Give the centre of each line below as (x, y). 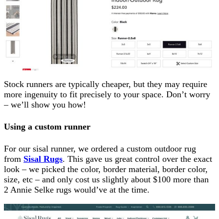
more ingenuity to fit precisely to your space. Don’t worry (107, 95)
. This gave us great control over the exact (137, 159)
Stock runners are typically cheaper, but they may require (106, 84)
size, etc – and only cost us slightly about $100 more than (106, 180)
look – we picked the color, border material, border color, (106, 169)
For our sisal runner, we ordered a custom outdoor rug (100, 149)
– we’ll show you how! (45, 105)
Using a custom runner (47, 127)
